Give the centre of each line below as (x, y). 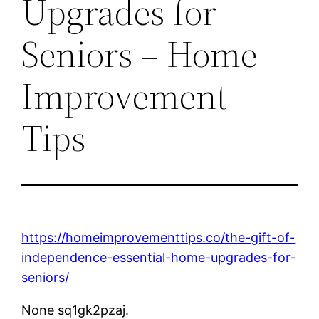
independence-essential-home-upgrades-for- (159, 257)
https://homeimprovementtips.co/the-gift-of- (158, 237)
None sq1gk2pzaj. (75, 310)
